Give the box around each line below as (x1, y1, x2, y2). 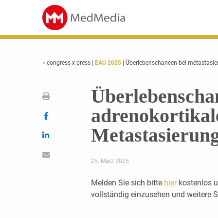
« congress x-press (42, 59, 92, 66)
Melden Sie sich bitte (91, 178, 164, 187)
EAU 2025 (95, 59, 121, 66)
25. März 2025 (91, 158, 129, 164)
